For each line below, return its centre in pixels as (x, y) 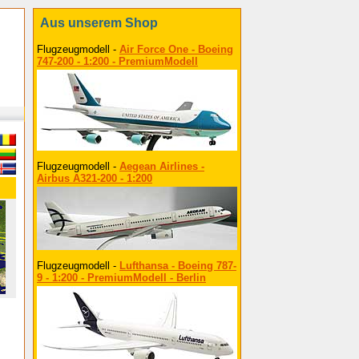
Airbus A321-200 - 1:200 (95, 178)
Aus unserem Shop (99, 23)
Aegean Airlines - (162, 166)
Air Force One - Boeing (176, 49)
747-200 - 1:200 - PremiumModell (117, 61)
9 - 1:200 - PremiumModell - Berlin (121, 278)
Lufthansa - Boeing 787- (178, 266)
